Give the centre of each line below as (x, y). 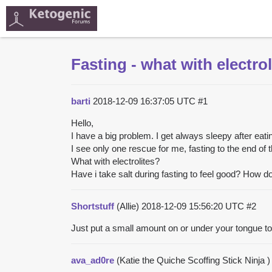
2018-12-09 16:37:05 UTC (145, 101)
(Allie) (128, 206)
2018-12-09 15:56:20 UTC (194, 206)
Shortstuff (93, 206)
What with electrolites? (115, 161)
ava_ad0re (93, 260)
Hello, (82, 123)
